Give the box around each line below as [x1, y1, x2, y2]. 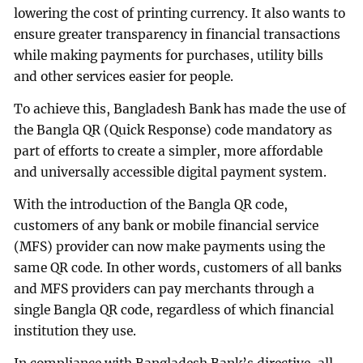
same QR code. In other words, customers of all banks [14, 259, 343, 275]
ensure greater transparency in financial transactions [14, 27, 341, 43]
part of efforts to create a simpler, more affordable [14, 143, 323, 159]
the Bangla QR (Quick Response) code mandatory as [14, 122, 333, 138]
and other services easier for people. [14, 69, 234, 85]
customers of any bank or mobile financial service [14, 217, 319, 233]
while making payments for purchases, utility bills [14, 48, 324, 64]
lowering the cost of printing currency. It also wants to [14, 6, 346, 22]
